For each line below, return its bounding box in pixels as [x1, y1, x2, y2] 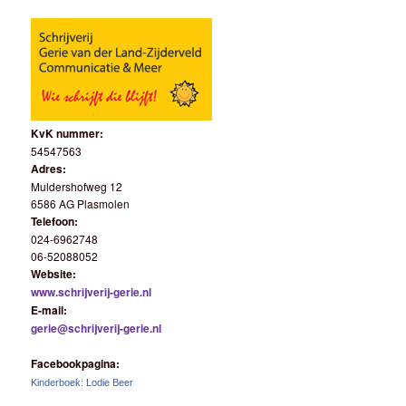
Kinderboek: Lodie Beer [31, 377, 134, 389]
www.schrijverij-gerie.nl [31, 283, 152, 300]
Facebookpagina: [31, 355, 121, 372]
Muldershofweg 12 [31, 178, 123, 194]
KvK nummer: [31, 124, 104, 141]
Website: [31, 265, 77, 282]
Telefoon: [31, 212, 79, 229]
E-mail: [31, 301, 68, 318]
